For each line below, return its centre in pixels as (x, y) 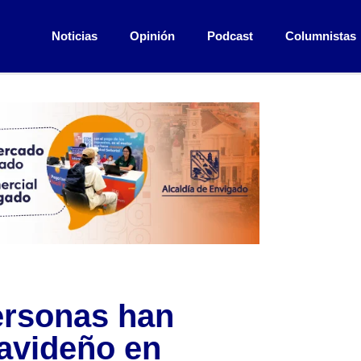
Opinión (152, 36)
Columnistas (320, 36)
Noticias (74, 36)
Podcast (230, 36)
